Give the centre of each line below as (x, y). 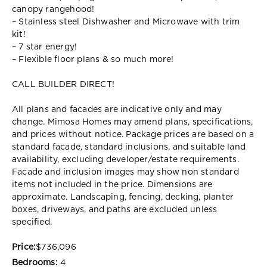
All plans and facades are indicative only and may (117, 109)
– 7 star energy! (45, 47)
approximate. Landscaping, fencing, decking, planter (123, 197)
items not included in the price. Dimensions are (112, 184)
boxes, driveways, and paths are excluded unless (115, 209)
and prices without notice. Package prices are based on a (133, 134)
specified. (32, 222)
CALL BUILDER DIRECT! (63, 84)
